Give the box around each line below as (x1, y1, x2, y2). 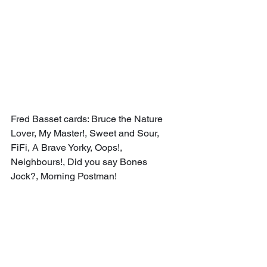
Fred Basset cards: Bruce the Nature (11, 113, 165, 125)
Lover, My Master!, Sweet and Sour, (11, 127, 162, 139)
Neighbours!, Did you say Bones (11, 156, 150, 167)
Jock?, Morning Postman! (11, 170, 117, 182)
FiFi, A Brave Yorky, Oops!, (11, 141, 125, 153)
